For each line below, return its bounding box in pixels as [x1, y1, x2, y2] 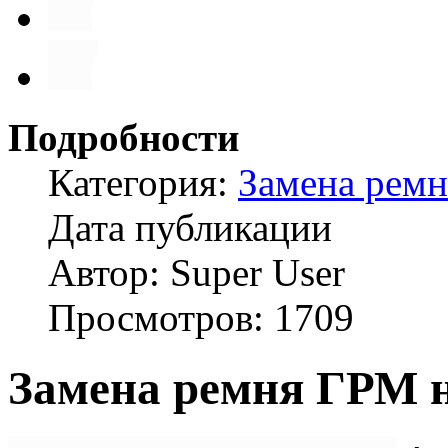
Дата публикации [48, 206, 332, 249]
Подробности [8, 116, 239, 159]
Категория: [48, 161, 238, 204]
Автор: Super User [48, 251, 345, 294]
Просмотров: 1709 [48, 296, 354, 339]
